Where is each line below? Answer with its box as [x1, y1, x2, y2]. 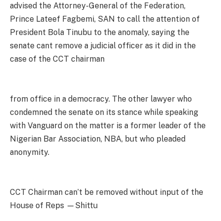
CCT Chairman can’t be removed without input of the [10, 187, 203, 197]
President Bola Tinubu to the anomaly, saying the [10, 27, 189, 37]
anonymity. [10, 147, 49, 157]
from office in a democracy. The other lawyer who [10, 94, 192, 104]
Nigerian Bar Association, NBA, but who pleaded [10, 134, 185, 144]
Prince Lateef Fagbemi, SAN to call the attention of [10, 14, 200, 24]
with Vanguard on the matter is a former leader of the [10, 120, 206, 130]
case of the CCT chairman [10, 54, 105, 64]
